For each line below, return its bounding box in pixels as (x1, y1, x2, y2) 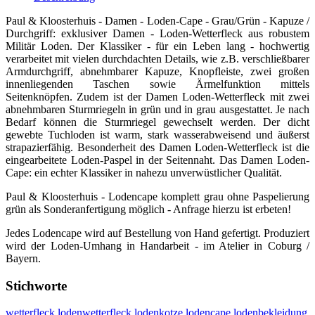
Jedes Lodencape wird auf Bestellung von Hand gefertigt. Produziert (6, 226, 309, 239)
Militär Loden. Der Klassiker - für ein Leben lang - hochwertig (6, 39, 309, 52)
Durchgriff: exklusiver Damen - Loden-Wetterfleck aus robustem (6, 27, 309, 39)
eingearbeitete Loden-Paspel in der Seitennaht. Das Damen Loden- (6, 153, 309, 166)
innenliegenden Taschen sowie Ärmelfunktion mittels (6, 77, 309, 90)
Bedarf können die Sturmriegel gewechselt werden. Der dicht (6, 115, 309, 128)
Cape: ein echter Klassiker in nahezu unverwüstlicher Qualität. (6, 166, 282, 179)
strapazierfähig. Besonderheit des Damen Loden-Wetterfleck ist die (6, 141, 309, 153)
